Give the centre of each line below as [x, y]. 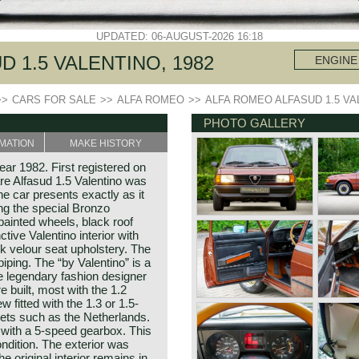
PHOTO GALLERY [254, 123]
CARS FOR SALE [54, 100]
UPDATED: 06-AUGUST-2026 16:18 [179, 36]
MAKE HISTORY [106, 143]
